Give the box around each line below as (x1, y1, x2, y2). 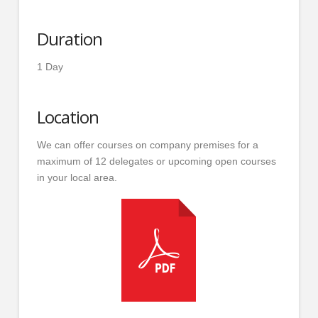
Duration (36, 26, 102, 50)
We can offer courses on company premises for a (36, 138, 258, 150)
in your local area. (36, 171, 117, 183)
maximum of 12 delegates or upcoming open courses (36, 155, 276, 167)
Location (36, 104, 99, 128)
